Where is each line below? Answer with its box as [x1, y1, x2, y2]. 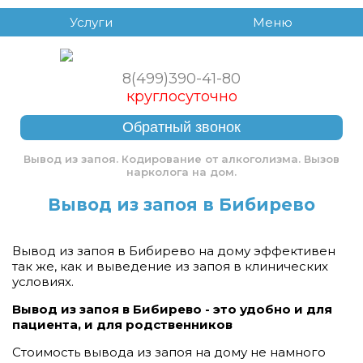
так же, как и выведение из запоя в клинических [12, 258, 328, 274]
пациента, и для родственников [12, 317, 233, 332]
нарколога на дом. [126, 165, 237, 178]
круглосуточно [126, 88, 237, 105]
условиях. [12, 274, 74, 289]
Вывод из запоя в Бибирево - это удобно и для [12, 301, 332, 317]
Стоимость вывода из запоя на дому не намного [12, 344, 326, 360]
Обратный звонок [122, 119, 241, 135]
